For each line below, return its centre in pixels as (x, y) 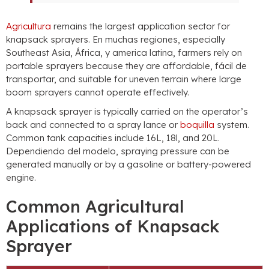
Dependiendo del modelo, (63, 151)
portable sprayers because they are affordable (108, 66)
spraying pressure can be (175, 151)
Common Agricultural (95, 207)
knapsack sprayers (47, 40)
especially (204, 40)
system (232, 125)
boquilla (197, 125)
